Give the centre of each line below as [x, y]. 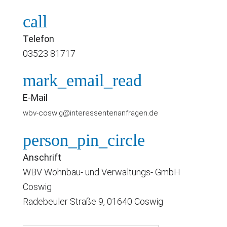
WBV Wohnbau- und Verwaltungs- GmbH [102, 172]
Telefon [39, 39]
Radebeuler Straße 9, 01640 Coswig [93, 201]
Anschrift [42, 157]
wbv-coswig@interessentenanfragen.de [90, 113]
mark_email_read [82, 80]
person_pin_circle [84, 140]
